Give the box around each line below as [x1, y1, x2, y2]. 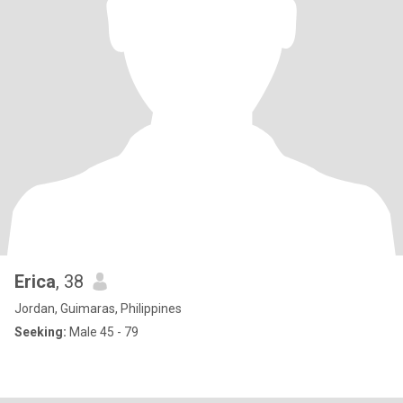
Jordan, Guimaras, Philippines [14, 301, 182, 316]
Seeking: [14, 325, 67, 339]
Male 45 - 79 [67, 325, 139, 339]
